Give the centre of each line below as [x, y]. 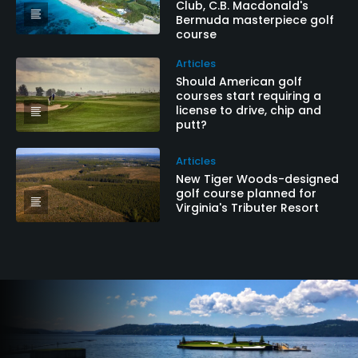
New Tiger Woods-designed [257, 179]
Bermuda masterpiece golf [255, 20]
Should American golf [239, 81]
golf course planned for [246, 193]
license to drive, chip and [249, 110]
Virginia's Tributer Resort [247, 207]
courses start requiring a [249, 95]
